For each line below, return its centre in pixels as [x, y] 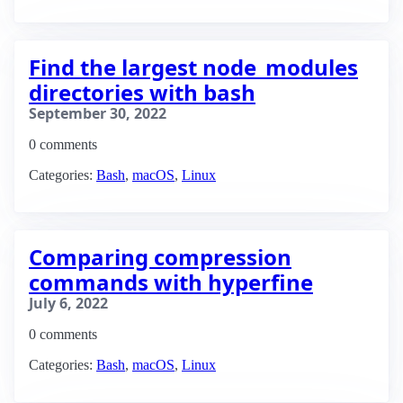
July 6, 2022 [68, 303]
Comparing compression [160, 257]
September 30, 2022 [98, 113]
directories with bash [142, 92]
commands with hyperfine [171, 282]
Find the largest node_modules [193, 67]
